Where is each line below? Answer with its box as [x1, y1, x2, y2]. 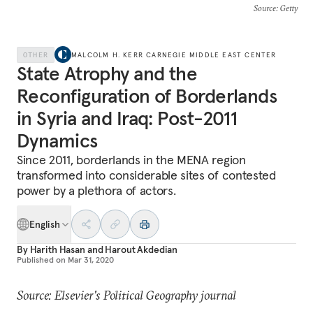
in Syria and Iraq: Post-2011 [17, 106, 238, 131]
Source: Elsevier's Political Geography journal [17, 287, 236, 303]
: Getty [275, 3, 298, 13]
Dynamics [17, 129, 98, 153]
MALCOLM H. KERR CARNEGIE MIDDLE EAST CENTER [71, 50, 277, 59]
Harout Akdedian [105, 243, 178, 256]
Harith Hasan [29, 243, 85, 256]
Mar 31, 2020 [68, 254, 114, 265]
